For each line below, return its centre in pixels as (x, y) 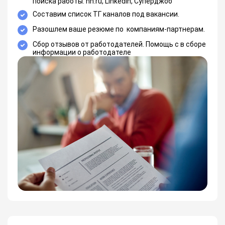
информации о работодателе (82, 52)
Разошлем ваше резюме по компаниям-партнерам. (119, 29)
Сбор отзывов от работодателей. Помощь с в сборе (119, 44)
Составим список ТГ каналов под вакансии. (106, 14)
